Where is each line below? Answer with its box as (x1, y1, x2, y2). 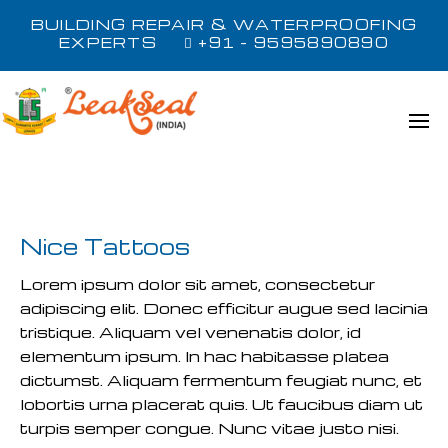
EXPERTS (58, 33, 184, 51)
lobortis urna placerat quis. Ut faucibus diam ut (20, 394, 423, 414)
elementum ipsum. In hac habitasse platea (20, 346, 389, 366)
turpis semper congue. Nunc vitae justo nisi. (20, 418, 399, 438)
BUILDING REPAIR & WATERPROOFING (30, 15, 418, 33)
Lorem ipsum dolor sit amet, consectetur (20, 274, 375, 294)
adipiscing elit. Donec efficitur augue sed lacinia (20, 298, 428, 318)
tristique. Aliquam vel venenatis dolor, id (20, 322, 361, 342)
